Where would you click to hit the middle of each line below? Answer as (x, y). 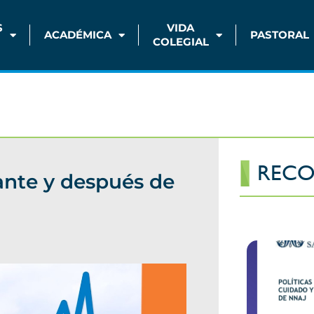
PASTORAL (279, 35)
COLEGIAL (180, 42)
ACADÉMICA (77, 35)
